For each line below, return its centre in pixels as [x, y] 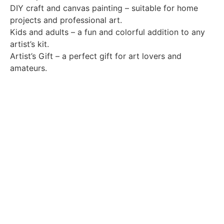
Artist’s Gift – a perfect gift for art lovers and [96, 56]
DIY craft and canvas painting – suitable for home [104, 8]
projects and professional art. [66, 20]
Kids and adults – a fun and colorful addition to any [107, 32]
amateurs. [28, 68]
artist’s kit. [29, 44]
